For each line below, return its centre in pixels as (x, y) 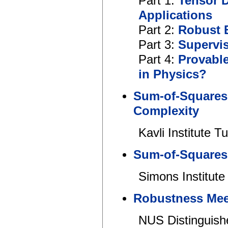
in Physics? (173, 75)
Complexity (166, 111)
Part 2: (158, 30)
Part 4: (158, 60)
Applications (175, 16)
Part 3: (158, 45)
